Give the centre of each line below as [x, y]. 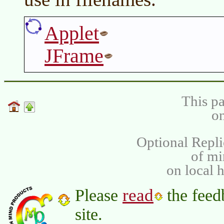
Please [99, 195]
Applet [72, 33]
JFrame [74, 56]
